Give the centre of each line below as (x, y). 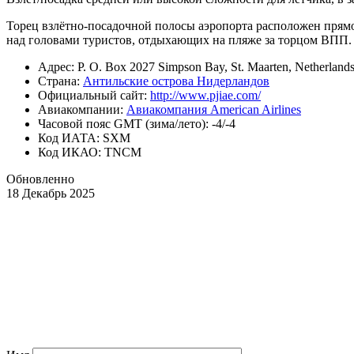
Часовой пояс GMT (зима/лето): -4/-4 (137, 123)
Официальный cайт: (94, 95)
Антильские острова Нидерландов (176, 81)
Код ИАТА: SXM (84, 137)
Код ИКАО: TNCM (90, 152)
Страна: (60, 81)
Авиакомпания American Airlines (214, 109)
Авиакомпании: (82, 109)
